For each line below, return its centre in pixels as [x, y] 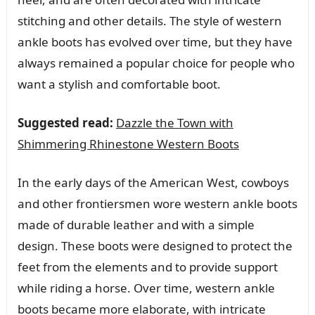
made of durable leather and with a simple [136, 224]
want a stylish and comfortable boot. [119, 84]
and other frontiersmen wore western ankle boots [157, 203]
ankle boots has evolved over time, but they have [155, 41]
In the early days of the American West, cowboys [153, 182]
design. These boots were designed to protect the [155, 245]
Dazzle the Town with [174, 122]
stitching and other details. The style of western [149, 20]
